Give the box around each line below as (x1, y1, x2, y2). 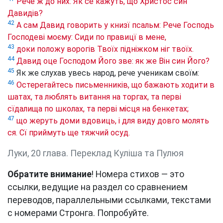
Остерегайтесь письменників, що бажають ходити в (16, 80, 215, 90)
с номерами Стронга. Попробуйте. (7, 208, 149, 219)
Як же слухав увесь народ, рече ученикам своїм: (14, 68, 199, 78)
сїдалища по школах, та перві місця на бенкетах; (7, 104, 189, 114)
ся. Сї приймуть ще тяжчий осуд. (7, 128, 130, 138)
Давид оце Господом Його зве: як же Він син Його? (16, 56, 210, 66)
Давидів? (7, 8, 43, 18)
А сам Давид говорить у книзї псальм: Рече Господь (16, 20, 214, 30)
